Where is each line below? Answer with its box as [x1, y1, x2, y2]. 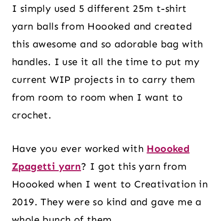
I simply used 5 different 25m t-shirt [12, 2, 187, 14]
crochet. [12, 109, 52, 121]
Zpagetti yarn [12, 160, 81, 172]
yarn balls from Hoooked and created [12, 20, 192, 32]
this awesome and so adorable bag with [12, 38, 203, 50]
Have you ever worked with [12, 143, 147, 154]
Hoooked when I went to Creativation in [12, 178, 208, 190]
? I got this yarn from [81, 160, 187, 172]
